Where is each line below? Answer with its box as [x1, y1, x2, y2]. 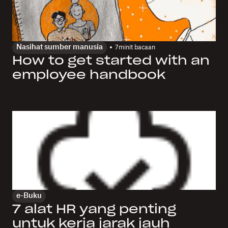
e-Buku [16, 192, 42, 199]
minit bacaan [119, 44, 155, 51]
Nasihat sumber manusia [16, 43, 103, 51]
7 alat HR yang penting [12, 203, 176, 216]
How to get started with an [12, 54, 210, 67]
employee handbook [12, 69, 165, 81]
